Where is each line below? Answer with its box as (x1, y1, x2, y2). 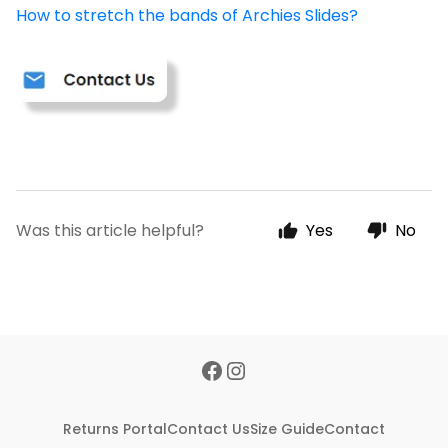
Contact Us (167, 419, 250, 439)
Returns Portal (63, 419, 167, 439)
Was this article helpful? (16, 218, 204, 242)
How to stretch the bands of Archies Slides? (16, 4, 358, 27)
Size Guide (250, 419, 324, 439)
